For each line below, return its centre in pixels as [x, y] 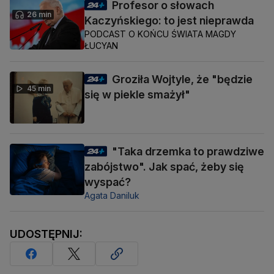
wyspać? [108, 182]
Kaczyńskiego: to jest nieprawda [169, 21]
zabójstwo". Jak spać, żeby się [164, 166]
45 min [39, 89]
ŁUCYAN [101, 46]
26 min [39, 15]
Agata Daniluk [112, 195]
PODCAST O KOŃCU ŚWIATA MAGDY [160, 34]
